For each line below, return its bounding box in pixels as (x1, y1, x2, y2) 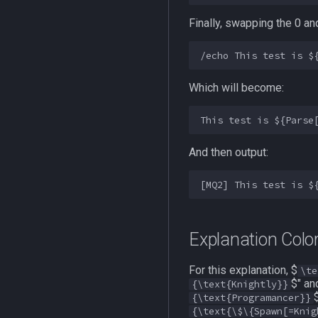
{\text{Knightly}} (192, 278, 288, 290)
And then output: (189, 146, 268, 159)
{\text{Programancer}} (192, 292, 311, 304)
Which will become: (189, 81, 284, 94)
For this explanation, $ (189, 263, 297, 277)
